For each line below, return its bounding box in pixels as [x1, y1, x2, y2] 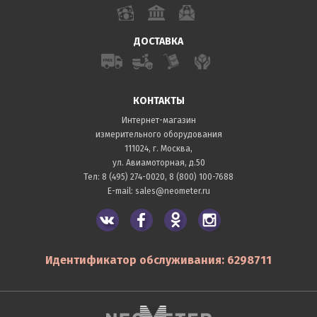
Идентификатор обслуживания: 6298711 [45, 253, 272, 267]
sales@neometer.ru [134, 185, 210, 196]
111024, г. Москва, [125, 143, 192, 154]
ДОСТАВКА [134, 35, 183, 47]
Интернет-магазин [121, 115, 196, 125]
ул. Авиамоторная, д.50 [112, 157, 205, 168]
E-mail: [107, 185, 135, 196]
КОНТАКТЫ [132, 94, 185, 107]
